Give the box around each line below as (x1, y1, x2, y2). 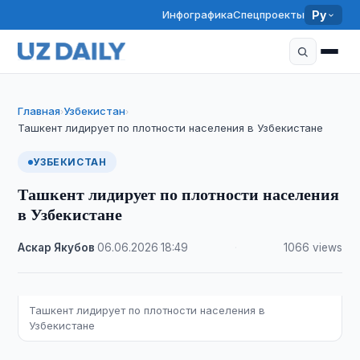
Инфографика (162, 8, 234, 21)
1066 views (283, 241, 342, 254)
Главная (18, 104, 61, 117)
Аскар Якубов (18, 241, 96, 254)
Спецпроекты (233, 8, 305, 21)
